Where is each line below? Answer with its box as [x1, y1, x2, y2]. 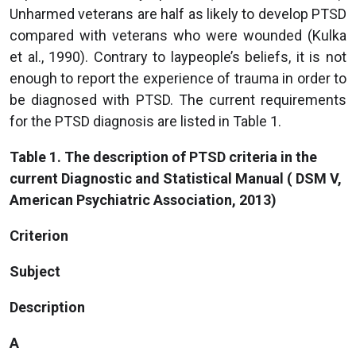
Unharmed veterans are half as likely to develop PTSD [10, 5, 346, 22]
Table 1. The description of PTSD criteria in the [10, 148, 317, 165]
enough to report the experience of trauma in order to [10, 69, 346, 87]
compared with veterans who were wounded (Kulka [10, 26, 346, 44]
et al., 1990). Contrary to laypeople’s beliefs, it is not [10, 48, 346, 65]
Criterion [10, 226, 68, 244]
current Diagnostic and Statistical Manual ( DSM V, [10, 169, 342, 187]
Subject [10, 262, 60, 280]
